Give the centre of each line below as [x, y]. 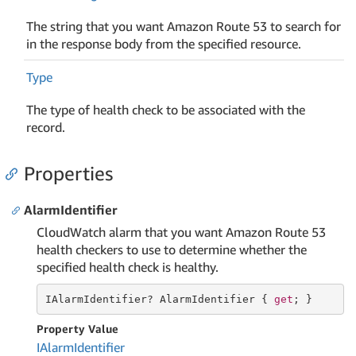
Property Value [77, 329]
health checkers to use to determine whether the [172, 250]
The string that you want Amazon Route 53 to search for [184, 26]
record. [46, 127]
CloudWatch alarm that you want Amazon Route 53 [181, 232]
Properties [68, 173]
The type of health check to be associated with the [166, 109]
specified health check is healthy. [128, 267]
